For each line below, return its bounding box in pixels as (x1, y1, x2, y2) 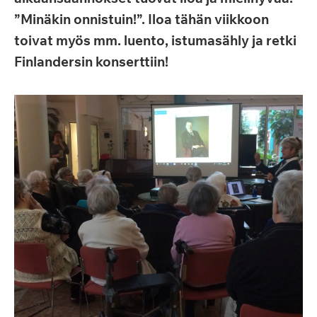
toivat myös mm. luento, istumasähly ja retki (14, 32, 296, 49)
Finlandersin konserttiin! (14, 53, 168, 70)
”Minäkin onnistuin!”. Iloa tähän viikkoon (14, 11, 269, 28)
